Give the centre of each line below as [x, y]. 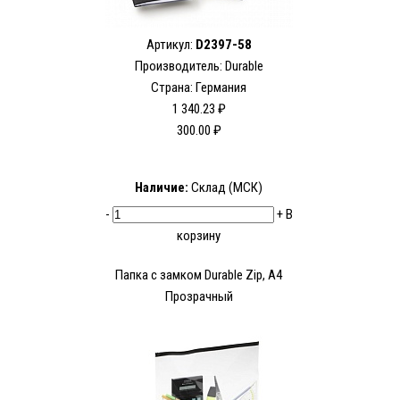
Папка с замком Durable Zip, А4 [199, 275]
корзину [199, 236]
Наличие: [162, 188]
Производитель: [179, 67]
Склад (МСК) [225, 188]
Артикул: [171, 45]
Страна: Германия [199, 88]
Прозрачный [199, 297]
